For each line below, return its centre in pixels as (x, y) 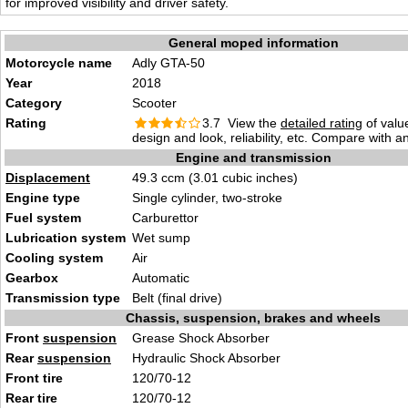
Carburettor (165, 218)
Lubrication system (66, 238)
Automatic (161, 278)
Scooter (154, 103)
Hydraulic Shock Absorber (206, 358)
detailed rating (321, 123)
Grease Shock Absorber (201, 338)
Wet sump (161, 238)
